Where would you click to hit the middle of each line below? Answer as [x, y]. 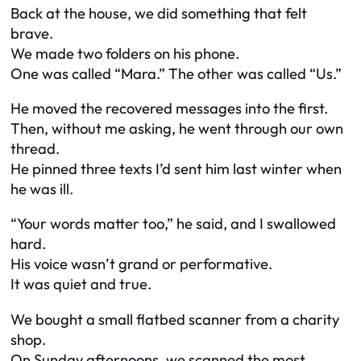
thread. [35, 149]
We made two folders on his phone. [125, 53]
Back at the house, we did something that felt [159, 13]
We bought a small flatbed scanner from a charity [175, 319]
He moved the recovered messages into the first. [169, 109]
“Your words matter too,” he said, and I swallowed [173, 224]
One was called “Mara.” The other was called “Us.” [176, 73]
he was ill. [42, 189]
